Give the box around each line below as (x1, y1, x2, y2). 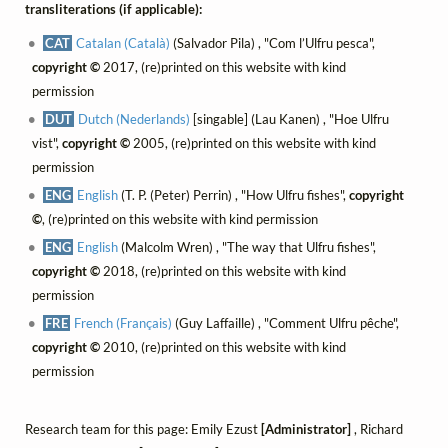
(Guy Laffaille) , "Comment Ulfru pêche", (172, 315, 400, 332)
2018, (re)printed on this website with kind (99, 263, 346, 280)
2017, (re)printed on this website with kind (99, 59, 346, 76)
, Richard (351, 421, 403, 438)
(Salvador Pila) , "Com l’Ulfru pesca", (170, 35, 376, 52)
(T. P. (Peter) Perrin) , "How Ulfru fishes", (118, 187, 350, 204)
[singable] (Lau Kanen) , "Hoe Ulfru (190, 111, 390, 128)
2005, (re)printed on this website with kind (129, 135, 376, 152)
